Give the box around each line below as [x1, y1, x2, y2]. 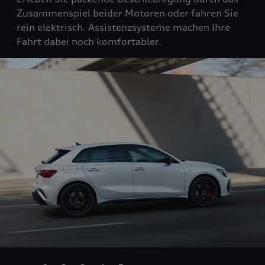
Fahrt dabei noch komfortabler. [17, 35, 161, 48]
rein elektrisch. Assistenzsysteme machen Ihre [17, 21, 230, 34]
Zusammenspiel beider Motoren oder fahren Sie [17, 7, 238, 20]
